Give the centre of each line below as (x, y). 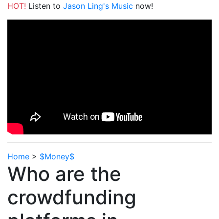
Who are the (64, 174)
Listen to (44, 6)
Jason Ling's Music (98, 6)
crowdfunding (72, 197)
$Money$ (57, 157)
